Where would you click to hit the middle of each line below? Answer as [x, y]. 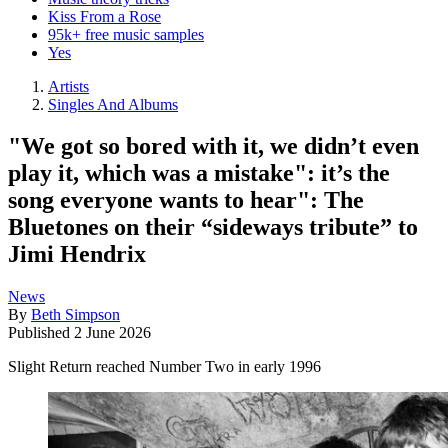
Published [41, 333]
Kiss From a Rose [104, 16]
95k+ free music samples [126, 34]
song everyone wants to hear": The [186, 200]
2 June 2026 [112, 333]
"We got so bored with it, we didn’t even [213, 146]
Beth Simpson [75, 315]
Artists [68, 86]
